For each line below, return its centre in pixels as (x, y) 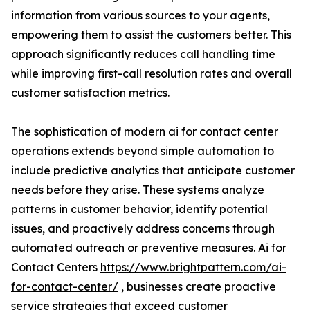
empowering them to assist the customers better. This (151, 35)
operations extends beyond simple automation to (143, 151)
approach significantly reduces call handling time (143, 54)
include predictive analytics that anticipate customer (153, 171)
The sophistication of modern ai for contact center (145, 132)
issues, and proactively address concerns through (143, 229)
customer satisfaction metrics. (90, 93)
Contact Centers (56, 267)
